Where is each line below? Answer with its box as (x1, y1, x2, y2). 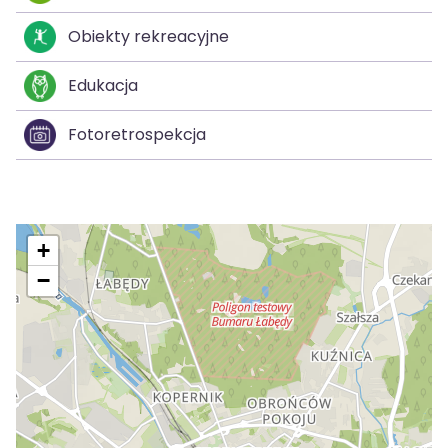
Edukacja (68, 73, 138, 97)
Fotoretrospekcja (68, 122, 206, 146)
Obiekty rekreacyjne (68, 24, 229, 48)
